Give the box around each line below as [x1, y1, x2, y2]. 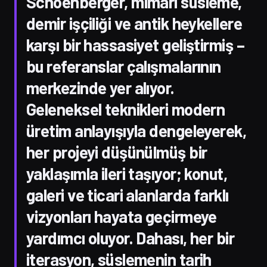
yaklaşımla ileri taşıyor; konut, [26, 163, 228, 184]
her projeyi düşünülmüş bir [26, 141, 207, 162]
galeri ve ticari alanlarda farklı [26, 184, 229, 205]
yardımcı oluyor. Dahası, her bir [26, 227, 235, 248]
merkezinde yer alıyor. [26, 77, 175, 98]
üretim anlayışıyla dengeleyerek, [26, 120, 247, 141]
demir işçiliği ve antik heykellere [26, 13, 242, 33]
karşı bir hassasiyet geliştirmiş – [26, 34, 244, 55]
